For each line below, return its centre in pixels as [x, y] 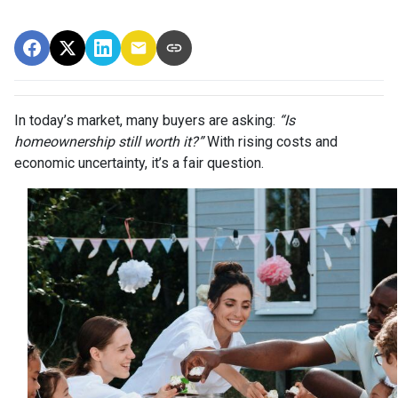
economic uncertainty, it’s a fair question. [139, 163]
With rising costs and [271, 141]
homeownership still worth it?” [109, 141]
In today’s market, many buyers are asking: [147, 120]
